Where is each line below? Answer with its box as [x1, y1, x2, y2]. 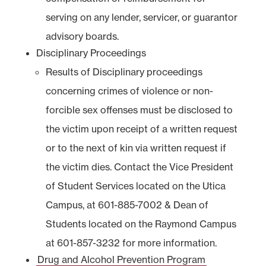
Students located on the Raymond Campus [45, 217, 236, 230]
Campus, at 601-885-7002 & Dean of [45, 198, 208, 211]
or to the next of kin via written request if [45, 141, 226, 154]
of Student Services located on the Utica [45, 179, 226, 192]
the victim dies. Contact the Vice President [45, 160, 233, 173]
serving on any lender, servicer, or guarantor [45, 11, 237, 23]
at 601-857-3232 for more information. [45, 236, 217, 249]
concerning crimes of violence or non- [45, 84, 213, 97]
